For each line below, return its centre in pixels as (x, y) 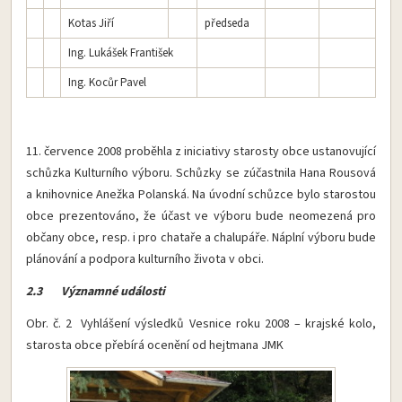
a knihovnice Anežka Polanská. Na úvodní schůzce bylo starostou (201, 194)
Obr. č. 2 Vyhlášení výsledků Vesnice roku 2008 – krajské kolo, (201, 323)
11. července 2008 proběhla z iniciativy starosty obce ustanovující (201, 151)
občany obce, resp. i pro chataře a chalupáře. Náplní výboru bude (201, 237)
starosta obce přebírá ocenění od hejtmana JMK (155, 345)
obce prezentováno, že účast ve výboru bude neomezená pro (201, 216)
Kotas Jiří (91, 23)
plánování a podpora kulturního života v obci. (145, 259)
